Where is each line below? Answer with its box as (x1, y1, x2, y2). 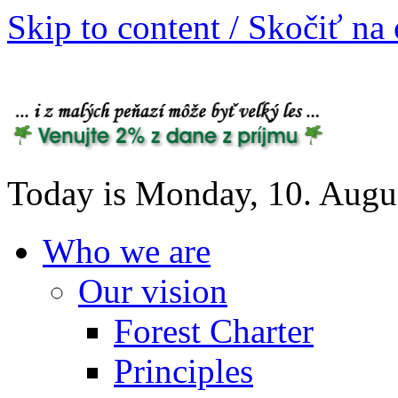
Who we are (43, 231, 211, 270)
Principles (114, 351, 253, 390)
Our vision (78, 271, 227, 310)
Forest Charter (114, 311, 314, 350)
